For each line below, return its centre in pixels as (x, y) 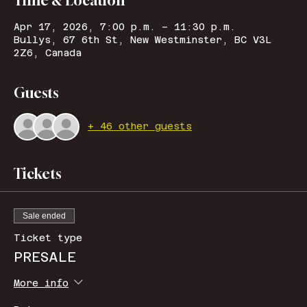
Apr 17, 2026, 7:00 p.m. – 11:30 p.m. (125, 26)
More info (41, 283)
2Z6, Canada (48, 52)
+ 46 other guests (140, 126)
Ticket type (48, 237)
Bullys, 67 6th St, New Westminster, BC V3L (143, 39)
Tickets (38, 173)
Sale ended (44, 216)
